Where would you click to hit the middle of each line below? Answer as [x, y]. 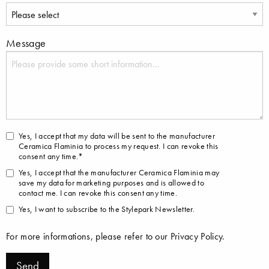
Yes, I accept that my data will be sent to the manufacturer [117, 136]
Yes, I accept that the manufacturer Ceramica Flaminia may [119, 172]
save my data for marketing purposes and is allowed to [111, 183]
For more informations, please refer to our [88, 236]
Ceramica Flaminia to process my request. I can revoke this [119, 146]
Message [26, 44]
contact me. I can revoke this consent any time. [98, 193]
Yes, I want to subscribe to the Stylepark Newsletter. [107, 210]
